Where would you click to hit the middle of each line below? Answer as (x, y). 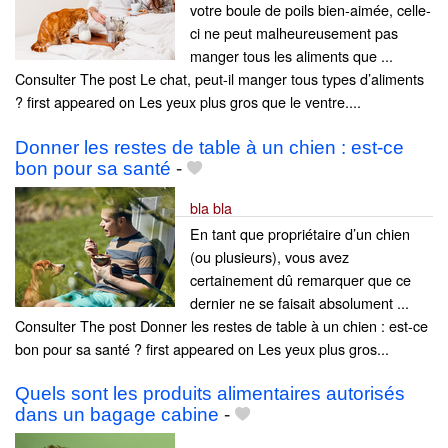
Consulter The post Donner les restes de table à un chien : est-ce (221, 325)
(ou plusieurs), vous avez (269, 256)
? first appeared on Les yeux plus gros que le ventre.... (188, 102)
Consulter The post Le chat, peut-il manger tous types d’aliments (219, 79)
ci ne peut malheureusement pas (294, 33)
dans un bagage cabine (117, 414)
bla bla (211, 207)
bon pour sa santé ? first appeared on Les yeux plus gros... (202, 348)
